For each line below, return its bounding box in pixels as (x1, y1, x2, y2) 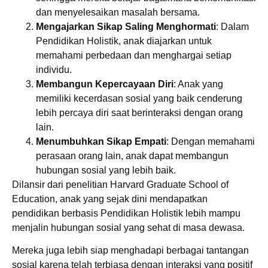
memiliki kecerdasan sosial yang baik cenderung (36, 93, 242, 103)
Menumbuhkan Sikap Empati (36, 136, 166, 147)
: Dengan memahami (166, 136, 255, 147)
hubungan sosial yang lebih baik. (36, 165, 176, 175)
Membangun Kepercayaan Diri (36, 78, 173, 89)
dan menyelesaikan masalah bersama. (36, 7, 200, 17)
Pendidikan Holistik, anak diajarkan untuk (36, 35, 212, 46)
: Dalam (216, 21, 249, 32)
